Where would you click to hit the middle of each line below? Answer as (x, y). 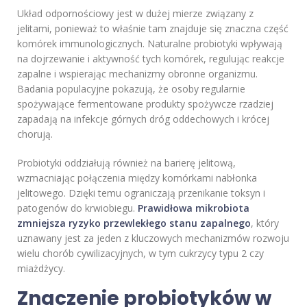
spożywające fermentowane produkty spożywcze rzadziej (145, 104)
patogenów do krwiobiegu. (77, 208)
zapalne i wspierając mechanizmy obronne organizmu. (137, 74)
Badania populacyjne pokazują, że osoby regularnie (131, 89)
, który (265, 223)
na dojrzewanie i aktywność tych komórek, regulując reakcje (151, 59)
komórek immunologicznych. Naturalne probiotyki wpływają (150, 44)
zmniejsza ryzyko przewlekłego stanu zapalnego (134, 223)
